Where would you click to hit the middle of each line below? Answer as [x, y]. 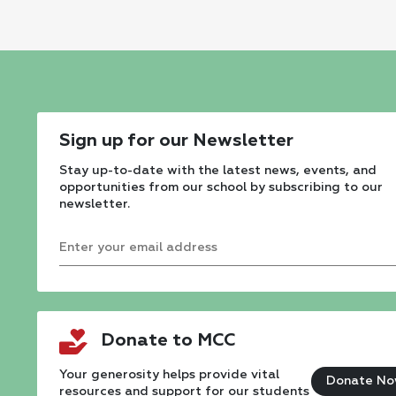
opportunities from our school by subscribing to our [221, 187]
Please [87, 370]
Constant [99, 280]
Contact [94, 310]
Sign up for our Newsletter [176, 141]
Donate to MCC [168, 340]
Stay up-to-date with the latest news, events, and [218, 171]
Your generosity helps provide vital [169, 374]
